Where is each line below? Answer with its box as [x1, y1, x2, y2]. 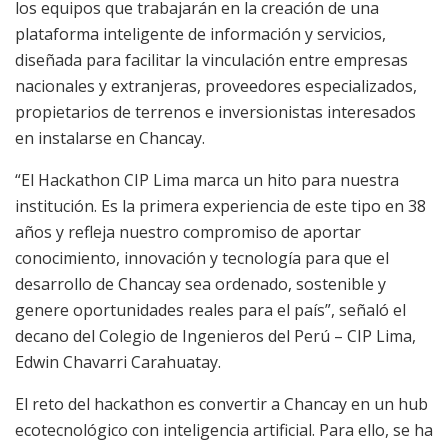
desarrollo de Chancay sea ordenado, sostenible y [15, 273, 386, 296]
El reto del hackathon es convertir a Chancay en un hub [15, 393, 428, 416]
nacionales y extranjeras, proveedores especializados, [15, 75, 417, 98]
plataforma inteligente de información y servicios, [15, 23, 386, 46]
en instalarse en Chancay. [15, 127, 205, 150]
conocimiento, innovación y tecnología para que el [15, 247, 389, 270]
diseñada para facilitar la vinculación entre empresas [15, 49, 408, 72]
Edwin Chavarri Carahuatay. [15, 351, 221, 374]
